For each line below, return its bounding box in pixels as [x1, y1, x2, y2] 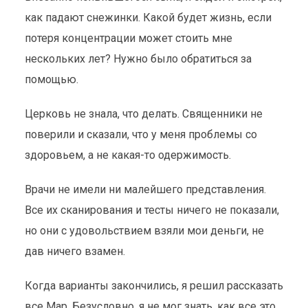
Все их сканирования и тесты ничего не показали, [24, 203, 279, 217]
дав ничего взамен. [24, 245, 125, 258]
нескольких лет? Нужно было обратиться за [24, 52, 252, 65]
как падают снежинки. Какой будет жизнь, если [24, 11, 272, 24]
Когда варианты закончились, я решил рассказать [24, 279, 283, 292]
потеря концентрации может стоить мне [24, 32, 232, 45]
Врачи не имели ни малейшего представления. [24, 183, 266, 196]
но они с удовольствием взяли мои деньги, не [24, 224, 264, 237]
